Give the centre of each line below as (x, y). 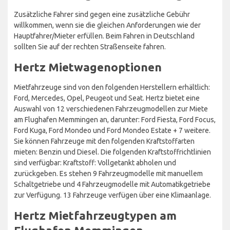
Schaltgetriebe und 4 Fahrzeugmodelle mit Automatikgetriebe (112, 184)
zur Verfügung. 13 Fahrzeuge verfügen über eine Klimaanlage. (112, 195)
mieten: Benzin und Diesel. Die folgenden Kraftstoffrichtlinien (112, 152)
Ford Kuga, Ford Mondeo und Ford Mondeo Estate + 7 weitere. (112, 130)
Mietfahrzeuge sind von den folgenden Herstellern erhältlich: (112, 87)
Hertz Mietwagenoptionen (88, 67)
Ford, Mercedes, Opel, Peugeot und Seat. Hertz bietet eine (107, 98)
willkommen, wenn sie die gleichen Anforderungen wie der (107, 25)
